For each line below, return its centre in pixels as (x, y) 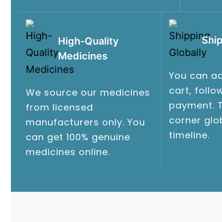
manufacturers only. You (85, 122)
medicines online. (68, 152)
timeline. (189, 135)
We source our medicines (88, 92)
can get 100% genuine (78, 137)
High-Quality (88, 41)
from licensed (59, 107)
